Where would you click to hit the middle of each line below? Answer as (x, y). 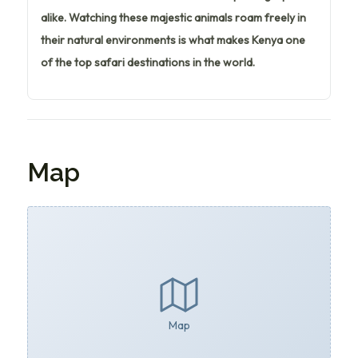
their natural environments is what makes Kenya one (173, 40)
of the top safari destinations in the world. (148, 62)
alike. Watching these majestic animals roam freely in (173, 17)
